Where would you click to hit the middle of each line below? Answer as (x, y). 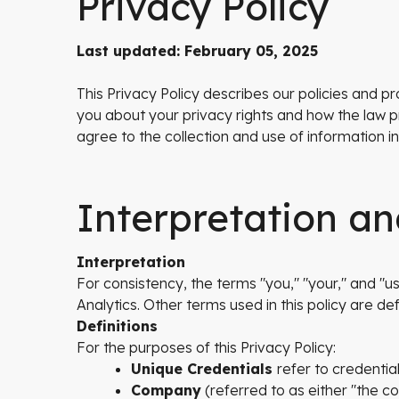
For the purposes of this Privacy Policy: (206, 347)
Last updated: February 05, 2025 (197, 51)
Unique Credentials (204, 369)
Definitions (117, 326)
